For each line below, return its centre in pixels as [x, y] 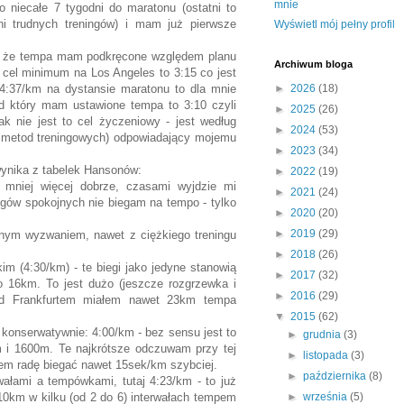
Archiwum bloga [313, 64]
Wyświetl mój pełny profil [335, 25]
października [336, 376]
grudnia [324, 335]
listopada [327, 356]
